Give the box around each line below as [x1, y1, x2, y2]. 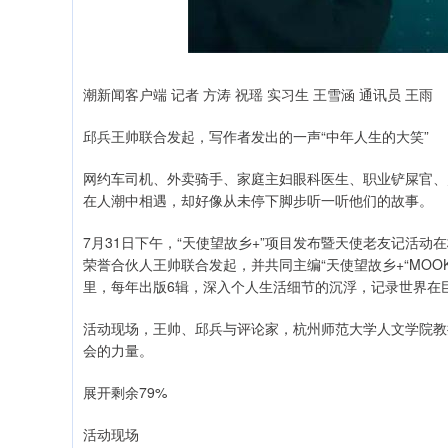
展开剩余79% [83, 382, 167, 402]
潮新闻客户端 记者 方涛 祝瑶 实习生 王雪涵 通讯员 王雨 [83, 84, 433, 104]
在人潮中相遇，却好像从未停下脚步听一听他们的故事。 [83, 190, 433, 210]
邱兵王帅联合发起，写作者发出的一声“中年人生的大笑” [83, 126, 429, 146]
